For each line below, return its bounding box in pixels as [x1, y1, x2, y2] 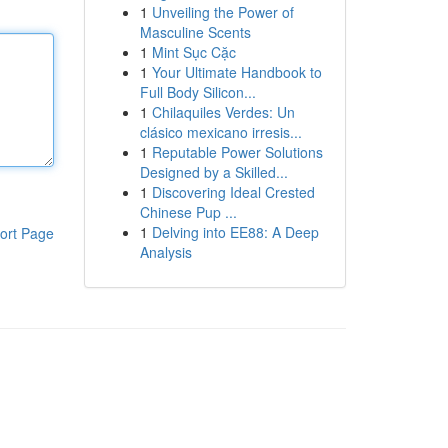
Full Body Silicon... [139, 82, 256, 102]
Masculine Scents [139, 22, 251, 42]
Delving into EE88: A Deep [151, 222, 319, 242]
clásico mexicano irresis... [139, 122, 302, 142]
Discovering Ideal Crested [151, 182, 315, 202]
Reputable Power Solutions [151, 142, 323, 162]
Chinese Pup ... [139, 202, 237, 222]
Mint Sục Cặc [151, 42, 236, 62]
